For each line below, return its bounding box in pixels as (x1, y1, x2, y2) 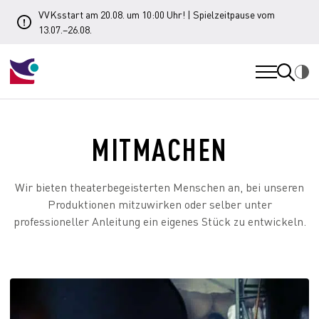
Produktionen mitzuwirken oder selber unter (47, 197, 272, 211)
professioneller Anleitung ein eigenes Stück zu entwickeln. (13, 214, 306, 229)
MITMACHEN (90, 130, 229, 168)
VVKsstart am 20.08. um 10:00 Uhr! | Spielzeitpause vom (38, 8, 275, 21)
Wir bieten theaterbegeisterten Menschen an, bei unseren (15, 179, 304, 194)
